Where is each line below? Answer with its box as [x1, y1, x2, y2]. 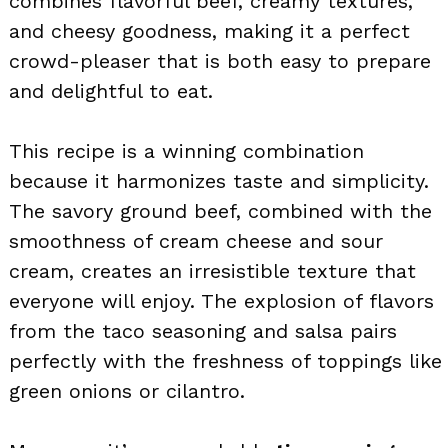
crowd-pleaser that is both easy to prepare [9, 48, 431, 73]
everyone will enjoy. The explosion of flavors [9, 288, 434, 313]
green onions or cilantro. [9, 378, 245, 403]
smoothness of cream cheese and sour [9, 228, 383, 253]
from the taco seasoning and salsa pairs [9, 318, 397, 343]
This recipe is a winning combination [9, 138, 364, 163]
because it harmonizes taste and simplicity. [9, 168, 429, 193]
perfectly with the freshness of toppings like [9, 348, 442, 373]
